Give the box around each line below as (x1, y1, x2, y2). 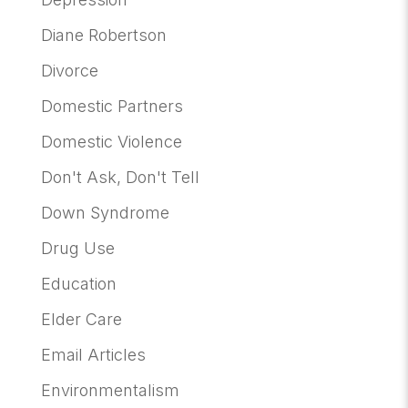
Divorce (40, 61, 98, 80)
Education (40, 274, 117, 293)
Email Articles (40, 345, 146, 364)
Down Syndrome (40, 203, 169, 222)
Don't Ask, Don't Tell (40, 168, 199, 187)
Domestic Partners (40, 97, 183, 116)
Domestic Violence (40, 132, 182, 151)
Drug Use (40, 239, 115, 258)
